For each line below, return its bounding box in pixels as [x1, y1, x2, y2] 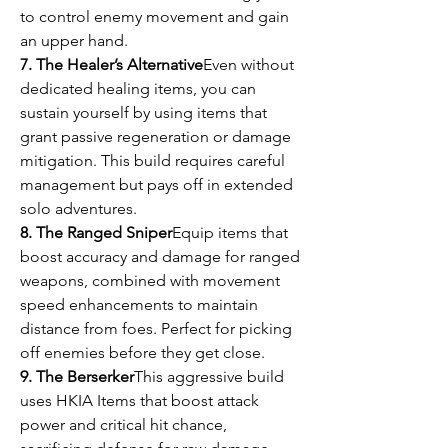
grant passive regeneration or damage [20, 127, 291, 146]
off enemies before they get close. [20, 343, 265, 362]
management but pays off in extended [20, 175, 293, 194]
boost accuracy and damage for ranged [20, 247, 300, 266]
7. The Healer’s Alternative [20, 55, 203, 74]
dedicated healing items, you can [20, 79, 256, 98]
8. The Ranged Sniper [20, 223, 172, 242]
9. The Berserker [20, 367, 134, 386]
